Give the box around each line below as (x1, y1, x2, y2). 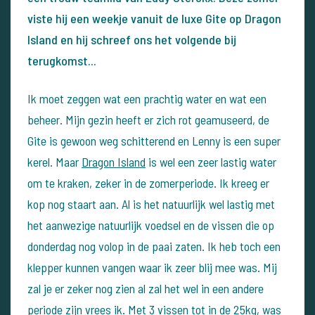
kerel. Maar (27, 153, 82, 169)
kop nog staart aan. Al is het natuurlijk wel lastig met (27, 195, 275, 212)
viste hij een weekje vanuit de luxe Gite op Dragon (27, 10, 281, 26)
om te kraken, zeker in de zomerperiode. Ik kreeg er (27, 174, 269, 191)
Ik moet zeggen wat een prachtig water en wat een (27, 90, 266, 106)
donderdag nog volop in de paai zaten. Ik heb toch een (27, 238, 281, 254)
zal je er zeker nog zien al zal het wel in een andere (27, 280, 264, 296)
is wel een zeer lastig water (146, 153, 276, 169)
